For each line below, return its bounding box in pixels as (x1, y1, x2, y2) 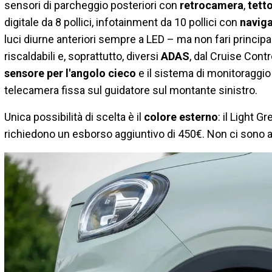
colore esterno (144, 110, 218, 123)
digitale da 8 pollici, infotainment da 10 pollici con (4, 15, 240, 29)
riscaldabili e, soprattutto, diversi (4, 49, 161, 63)
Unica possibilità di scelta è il (4, 110, 144, 123)
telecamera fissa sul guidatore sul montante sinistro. (4, 83, 257, 97)
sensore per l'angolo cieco (4, 66, 136, 80)
